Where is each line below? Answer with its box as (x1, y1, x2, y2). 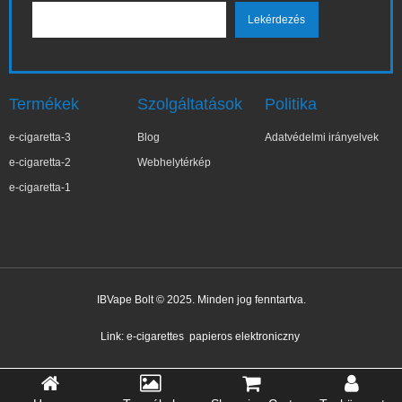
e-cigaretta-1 (9, 181, 71, 195)
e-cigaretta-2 (9, 156, 71, 170)
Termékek (9, 95, 79, 114)
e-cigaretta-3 (9, 131, 71, 144)
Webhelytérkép (136, 156, 211, 170)
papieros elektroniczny (188, 330, 300, 344)
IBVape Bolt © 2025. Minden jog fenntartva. (96, 293, 306, 307)
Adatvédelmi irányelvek (265, 131, 380, 144)
